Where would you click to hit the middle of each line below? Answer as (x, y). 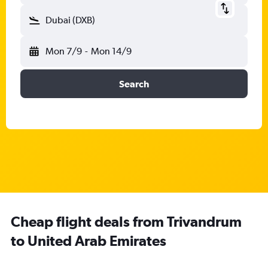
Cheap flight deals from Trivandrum (126, 221)
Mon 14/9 (111, 51)
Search (134, 84)
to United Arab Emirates (89, 240)
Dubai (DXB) (70, 20)
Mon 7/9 (64, 51)
